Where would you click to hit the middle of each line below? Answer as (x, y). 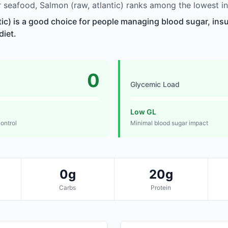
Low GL (143, 112)
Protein (161, 188)
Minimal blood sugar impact (169, 123)
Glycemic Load (155, 84)
